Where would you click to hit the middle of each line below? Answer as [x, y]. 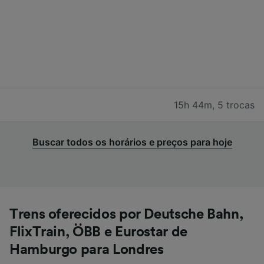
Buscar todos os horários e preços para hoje [132, 142]
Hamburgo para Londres [87, 250]
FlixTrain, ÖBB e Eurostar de [98, 232]
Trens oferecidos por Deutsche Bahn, [126, 214]
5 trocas [236, 105]
